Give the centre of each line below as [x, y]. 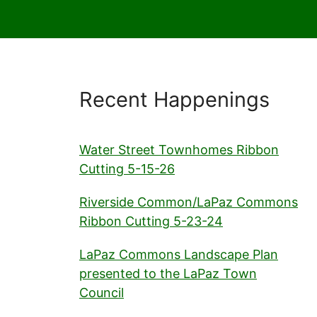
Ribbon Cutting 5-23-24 [151, 221]
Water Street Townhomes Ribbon [179, 150]
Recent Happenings [174, 99]
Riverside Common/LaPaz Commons [189, 202]
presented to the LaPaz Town [168, 273]
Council [102, 293]
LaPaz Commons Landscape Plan [179, 254]
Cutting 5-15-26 [127, 169]
